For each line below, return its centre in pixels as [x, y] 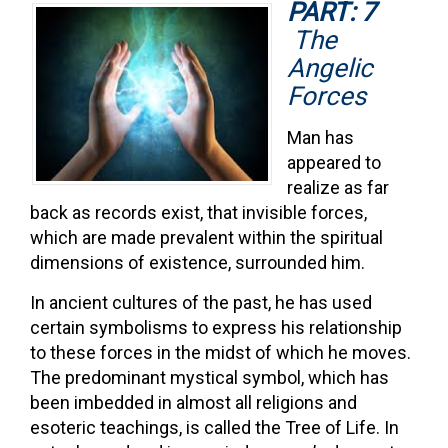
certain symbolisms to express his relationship [216, 327]
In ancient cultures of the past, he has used [201, 302]
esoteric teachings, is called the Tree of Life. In [214, 427]
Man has [320, 137]
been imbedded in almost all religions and [193, 402]
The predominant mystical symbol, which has [209, 377]
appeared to [334, 162]
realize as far [338, 187]
